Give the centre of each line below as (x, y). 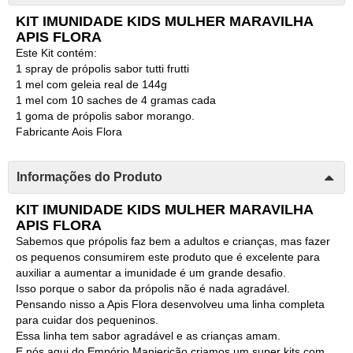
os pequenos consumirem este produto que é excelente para (168, 256)
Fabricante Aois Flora (69, 131)
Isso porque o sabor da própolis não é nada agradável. (153, 288)
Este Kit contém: (56, 52)
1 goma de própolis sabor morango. (105, 115)
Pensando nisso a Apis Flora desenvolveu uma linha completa (170, 304)
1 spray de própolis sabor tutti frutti (102, 68)
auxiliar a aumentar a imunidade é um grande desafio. (151, 272)
